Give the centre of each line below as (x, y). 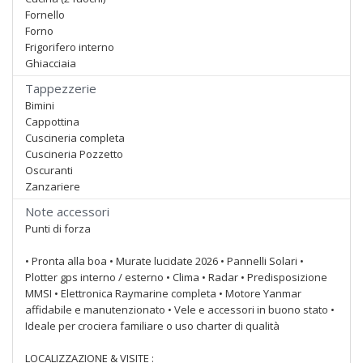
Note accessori (67, 211)
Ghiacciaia (51, 63)
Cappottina (52, 122)
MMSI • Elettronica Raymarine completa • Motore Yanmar (163, 293)
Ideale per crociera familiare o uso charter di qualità (152, 326)
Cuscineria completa (75, 138)
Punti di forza (58, 228)
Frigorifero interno (70, 47)
